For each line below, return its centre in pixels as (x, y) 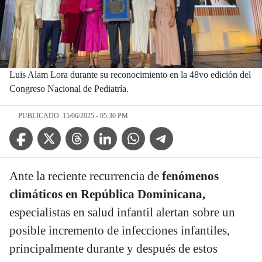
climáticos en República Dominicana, (107, 194)
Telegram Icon (176, 133)
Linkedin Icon (119, 133)
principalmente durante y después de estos (113, 248)
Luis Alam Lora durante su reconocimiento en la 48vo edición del (130, 74)
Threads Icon (89, 133)
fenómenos (190, 176)
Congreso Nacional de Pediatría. (69, 88)
